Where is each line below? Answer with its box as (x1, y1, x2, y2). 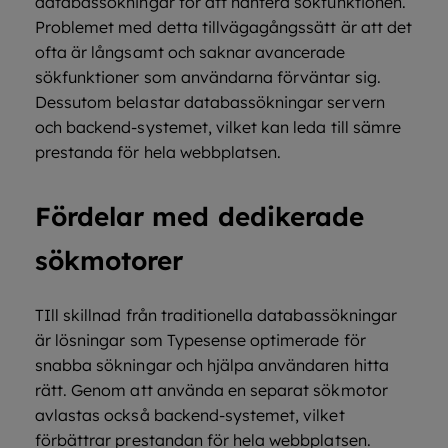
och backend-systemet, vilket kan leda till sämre (35, 117, 401, 137)
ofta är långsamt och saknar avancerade (35, 42, 346, 62)
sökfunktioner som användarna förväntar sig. (35, 67, 381, 87)
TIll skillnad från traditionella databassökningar (35, 305, 397, 325)
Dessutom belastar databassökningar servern (35, 92, 385, 112)
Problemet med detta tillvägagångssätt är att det (35, 17, 412, 37)
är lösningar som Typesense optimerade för (35, 330, 366, 350)
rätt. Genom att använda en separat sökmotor (35, 380, 388, 400)
